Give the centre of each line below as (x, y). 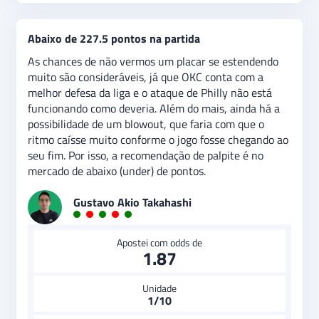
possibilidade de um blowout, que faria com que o (146, 124)
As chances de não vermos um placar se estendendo (153, 62)
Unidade (159, 288)
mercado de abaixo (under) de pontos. (117, 171)
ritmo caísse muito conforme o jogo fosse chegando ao (158, 140)
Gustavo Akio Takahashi (132, 203)
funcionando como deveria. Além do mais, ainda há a (154, 109)
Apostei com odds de (159, 243)
